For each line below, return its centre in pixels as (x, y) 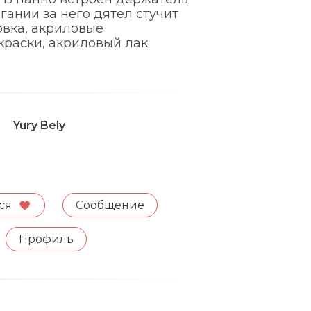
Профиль (47, 239)
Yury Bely (39, 125)
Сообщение (110, 205)
